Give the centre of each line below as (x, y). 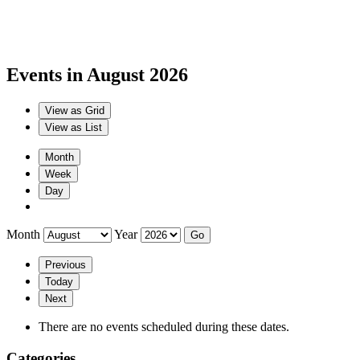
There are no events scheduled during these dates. (164, 326)
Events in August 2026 (97, 74)
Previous (65, 264)
